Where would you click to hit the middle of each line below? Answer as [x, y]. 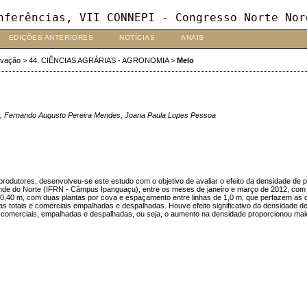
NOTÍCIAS [137, 37]
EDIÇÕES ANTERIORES [51, 37]
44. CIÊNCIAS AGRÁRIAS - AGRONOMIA [98, 61]
